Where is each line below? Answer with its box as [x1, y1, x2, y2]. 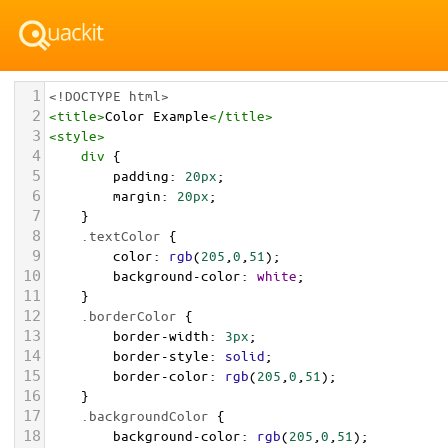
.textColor [81, 227, 161, 244]
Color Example [105, 107, 209, 124]
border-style [113, 347, 209, 364]
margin [113, 187, 161, 204]
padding [113, 167, 169, 184]
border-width [113, 327, 209, 344]
